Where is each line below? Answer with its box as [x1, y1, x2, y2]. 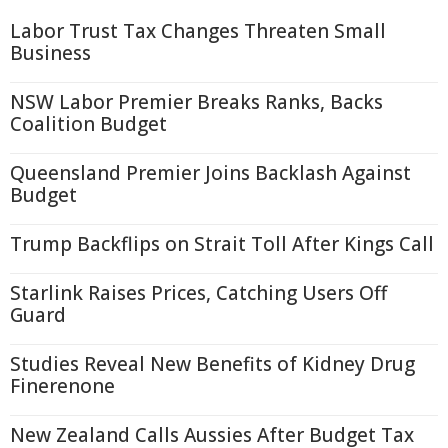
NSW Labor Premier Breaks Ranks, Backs [10, 89, 383, 115]
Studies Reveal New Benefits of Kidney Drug [10, 351, 415, 377]
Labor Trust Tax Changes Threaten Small [10, 18, 386, 44]
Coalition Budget [10, 111, 167, 137]
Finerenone [10, 373, 115, 399]
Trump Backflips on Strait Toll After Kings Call [10, 231, 434, 257]
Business [10, 40, 91, 66]
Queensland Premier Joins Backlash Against [10, 160, 411, 186]
